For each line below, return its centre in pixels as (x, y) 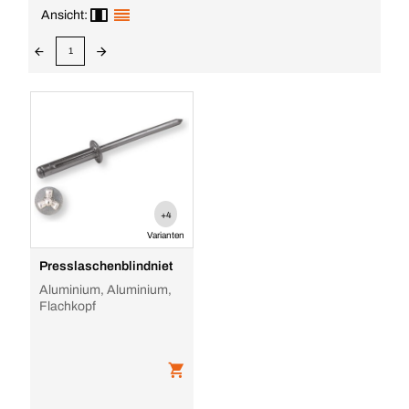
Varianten (166, 235)
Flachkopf (67, 306)
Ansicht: (64, 15)
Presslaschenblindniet (105, 266)
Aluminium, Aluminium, (105, 290)
